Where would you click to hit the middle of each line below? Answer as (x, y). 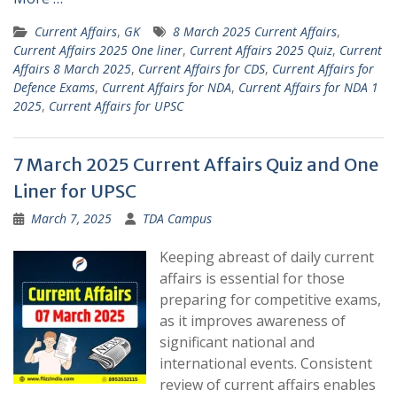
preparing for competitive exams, (270, 300)
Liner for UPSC (75, 191)
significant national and (237, 343)
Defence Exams (54, 88)
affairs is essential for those (252, 279)
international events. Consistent (266, 364)
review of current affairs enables (268, 385)
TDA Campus (177, 219)
